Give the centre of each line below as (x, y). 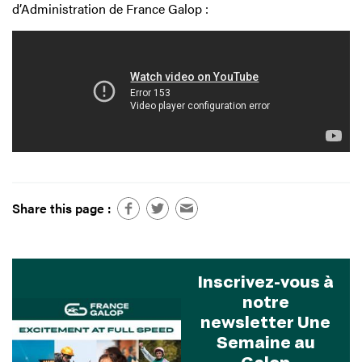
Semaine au (265, 341)
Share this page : (61, 208)
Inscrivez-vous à (265, 281)
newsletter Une (265, 321)
